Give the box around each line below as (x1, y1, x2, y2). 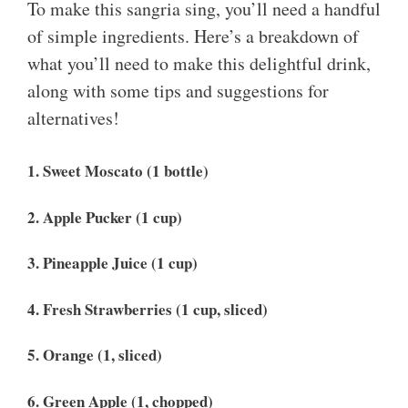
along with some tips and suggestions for (27, 78, 329, 104)
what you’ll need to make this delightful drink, (27, 51, 371, 76)
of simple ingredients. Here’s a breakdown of (27, 24, 359, 49)
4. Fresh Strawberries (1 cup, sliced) (27, 297, 268, 321)
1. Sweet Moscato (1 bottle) (27, 159, 209, 183)
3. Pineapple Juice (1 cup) (27, 251, 198, 275)
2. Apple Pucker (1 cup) (27, 205, 182, 229)
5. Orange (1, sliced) (27, 343, 162, 367)
